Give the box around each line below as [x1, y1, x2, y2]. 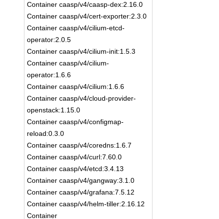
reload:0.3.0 [27, 130, 65, 137]
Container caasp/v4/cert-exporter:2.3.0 [27, 12, 147, 20]
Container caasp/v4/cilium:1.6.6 [27, 83, 125, 90]
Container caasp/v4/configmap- [27, 118, 124, 126]
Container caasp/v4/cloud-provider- [27, 94, 136, 102]
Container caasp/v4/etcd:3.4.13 [27, 165, 124, 173]
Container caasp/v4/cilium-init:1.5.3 [27, 47, 136, 55]
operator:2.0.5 [27, 36, 71, 44]
